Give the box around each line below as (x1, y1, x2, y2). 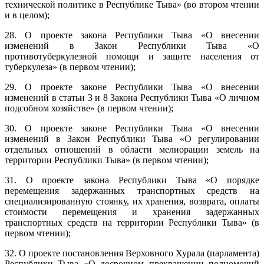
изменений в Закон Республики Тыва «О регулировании (5, 134, 259, 144)
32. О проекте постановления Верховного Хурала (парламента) (5, 248, 259, 258)
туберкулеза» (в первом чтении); (5, 62, 136, 72)
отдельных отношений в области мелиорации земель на (5, 144, 259, 154)
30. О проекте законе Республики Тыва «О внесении (5, 123, 259, 133)
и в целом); (5, 10, 49, 20)
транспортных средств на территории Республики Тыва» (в (5, 217, 259, 227)
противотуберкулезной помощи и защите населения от (5, 51, 259, 61)
